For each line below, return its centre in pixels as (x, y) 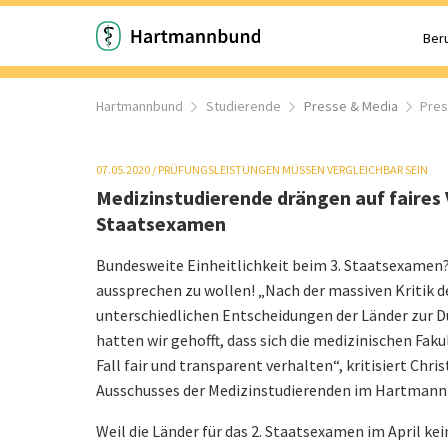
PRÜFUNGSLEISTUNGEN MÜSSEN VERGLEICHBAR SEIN (293, 169)
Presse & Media (350, 106)
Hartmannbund (139, 106)
